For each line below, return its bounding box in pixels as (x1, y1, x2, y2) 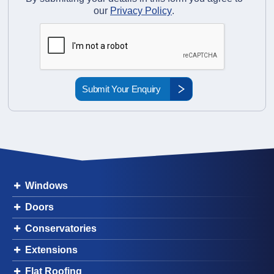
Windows (25, 180, 68, 191)
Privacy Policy (110, 6, 172, 17)
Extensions (25, 245, 78, 256)
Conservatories (25, 223, 97, 234)
